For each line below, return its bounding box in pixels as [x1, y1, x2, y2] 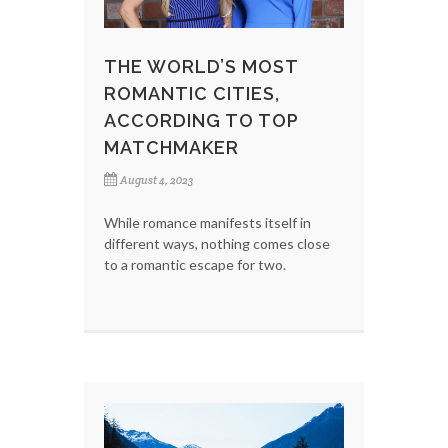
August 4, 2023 [120, 172, 193, 187]
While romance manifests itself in [104, 213, 311, 231]
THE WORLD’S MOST [104, 55, 298, 77]
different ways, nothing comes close [104, 234, 330, 252]
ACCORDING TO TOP [104, 109, 299, 131]
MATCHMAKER [104, 136, 239, 158]
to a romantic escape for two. [104, 255, 286, 273]
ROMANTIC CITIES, [104, 82, 280, 104]
